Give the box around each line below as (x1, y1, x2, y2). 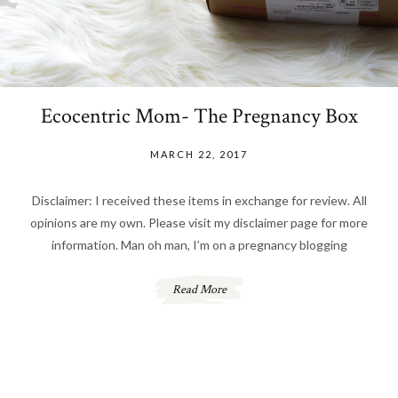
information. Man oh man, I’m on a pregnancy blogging (51, 237, 347, 253)
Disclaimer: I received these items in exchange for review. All (31, 193, 367, 209)
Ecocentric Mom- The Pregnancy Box (40, 102, 358, 131)
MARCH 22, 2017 (150, 148, 248, 161)
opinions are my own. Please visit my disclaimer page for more (30, 215, 368, 231)
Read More (171, 282, 227, 298)
